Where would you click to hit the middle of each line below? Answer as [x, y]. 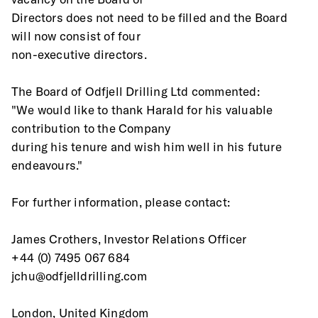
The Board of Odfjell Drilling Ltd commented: [137, 91]
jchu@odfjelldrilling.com [81, 276]
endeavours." [49, 165]
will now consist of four [76, 36]
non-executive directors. [82, 54]
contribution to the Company [91, 128]
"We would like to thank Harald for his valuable [142, 110]
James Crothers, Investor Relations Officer [131, 239]
